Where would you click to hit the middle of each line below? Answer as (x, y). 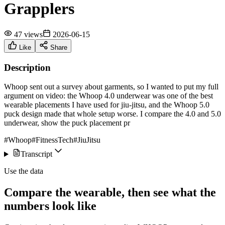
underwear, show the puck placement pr (67, 123)
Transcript (36, 154)
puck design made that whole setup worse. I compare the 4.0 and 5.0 (113, 114)
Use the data (24, 171)
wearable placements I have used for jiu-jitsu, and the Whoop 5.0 (107, 105)
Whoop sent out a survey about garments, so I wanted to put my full (111, 87)
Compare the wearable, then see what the (110, 193)
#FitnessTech (52, 140)
